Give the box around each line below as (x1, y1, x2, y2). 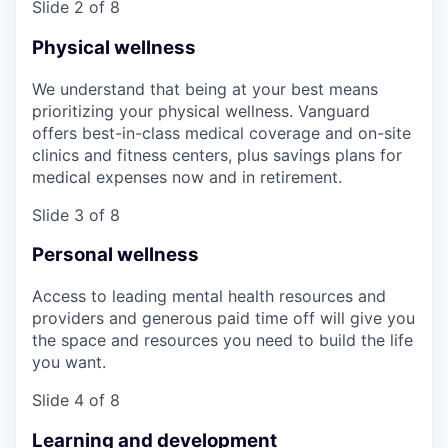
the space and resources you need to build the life (32, 330, 413, 351)
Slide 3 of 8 (32, 204, 120, 225)
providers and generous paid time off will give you (32, 308, 415, 329)
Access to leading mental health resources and (32, 286, 386, 307)
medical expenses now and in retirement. (32, 166, 342, 187)
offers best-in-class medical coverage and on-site (32, 122, 411, 143)
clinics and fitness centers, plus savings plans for (32, 144, 402, 165)
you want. (32, 352, 106, 373)
